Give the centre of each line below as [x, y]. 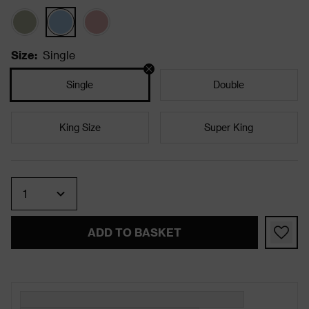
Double [229, 84]
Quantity [39, 182]
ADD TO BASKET [134, 232]
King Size [80, 127]
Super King [229, 127]
